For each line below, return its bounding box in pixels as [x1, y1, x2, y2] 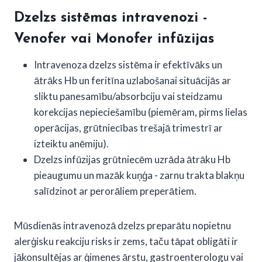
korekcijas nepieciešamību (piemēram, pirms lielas [34, 105, 247, 118]
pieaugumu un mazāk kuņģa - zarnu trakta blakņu [34, 168, 244, 181]
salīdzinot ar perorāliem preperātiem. [34, 184, 196, 197]
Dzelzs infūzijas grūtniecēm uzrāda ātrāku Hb [34, 153, 230, 166]
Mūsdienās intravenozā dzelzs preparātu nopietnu [14, 219, 231, 232]
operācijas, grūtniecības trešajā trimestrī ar [34, 121, 223, 134]
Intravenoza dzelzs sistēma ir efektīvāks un [34, 58, 222, 71]
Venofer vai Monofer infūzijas [14, 32, 214, 46]
